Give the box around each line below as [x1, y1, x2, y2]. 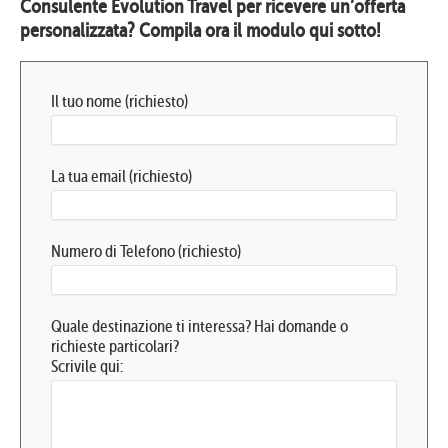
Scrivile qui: [51, 356, 123, 376]
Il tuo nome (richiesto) [51, 91, 188, 111]
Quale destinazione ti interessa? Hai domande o [51, 316, 348, 336]
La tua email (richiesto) [51, 166, 192, 186]
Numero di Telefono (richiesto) [51, 241, 241, 261]
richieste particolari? [51, 336, 179, 356]
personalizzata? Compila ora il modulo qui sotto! [20, 18, 381, 42]
